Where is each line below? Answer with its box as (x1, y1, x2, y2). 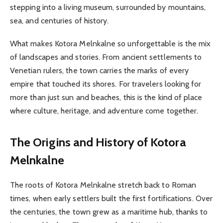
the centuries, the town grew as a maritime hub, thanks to (10, 207, 208, 217)
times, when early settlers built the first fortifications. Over (10, 194, 213, 204)
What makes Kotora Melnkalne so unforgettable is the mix (10, 38, 211, 48)
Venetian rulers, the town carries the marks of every (10, 65, 189, 75)
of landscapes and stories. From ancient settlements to (10, 52, 202, 62)
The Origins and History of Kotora (10, 135, 186, 150)
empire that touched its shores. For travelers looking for (10, 79, 202, 89)
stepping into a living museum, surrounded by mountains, (10, 2, 206, 12)
